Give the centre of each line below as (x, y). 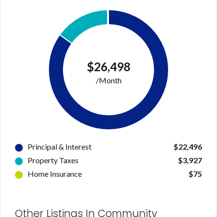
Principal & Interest (60, 147)
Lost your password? (82, 119)
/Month (108, 80)
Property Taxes (53, 160)
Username (74, 16)
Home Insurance (55, 174)
